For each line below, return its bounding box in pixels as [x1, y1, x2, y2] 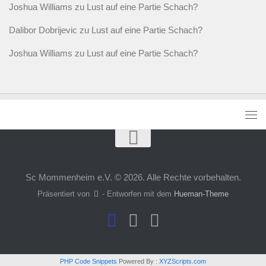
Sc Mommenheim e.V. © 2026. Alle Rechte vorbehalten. [25, 172, 241, 182]
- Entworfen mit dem [100, 189, 175, 199]
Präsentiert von [37, 189, 92, 199]
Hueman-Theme [174, 189, 229, 199]
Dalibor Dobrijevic [9, 24, 77, 35]
